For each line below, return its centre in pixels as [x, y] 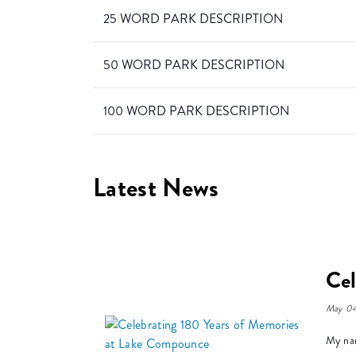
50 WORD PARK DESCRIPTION [194, 64]
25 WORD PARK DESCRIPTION [193, 18]
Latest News [156, 188]
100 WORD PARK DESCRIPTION [196, 110]
